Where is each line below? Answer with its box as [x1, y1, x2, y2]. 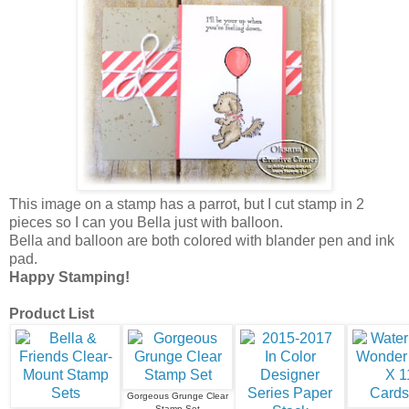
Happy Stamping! [9, 268, 130, 285]
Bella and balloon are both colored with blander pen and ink [9, 232, 394, 248]
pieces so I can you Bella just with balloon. [9, 214, 283, 230]
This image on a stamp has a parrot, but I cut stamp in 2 [9, 195, 364, 212]
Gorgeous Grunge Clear [127, 390, 228, 401]
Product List [9, 305, 94, 321]
